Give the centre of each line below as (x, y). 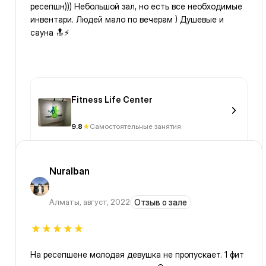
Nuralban (69, 171)
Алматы (64, 202)
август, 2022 (107, 202)
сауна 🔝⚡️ (50, 33)
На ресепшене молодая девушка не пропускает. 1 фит (137, 255)
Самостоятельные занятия (135, 126)
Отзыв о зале (161, 202)
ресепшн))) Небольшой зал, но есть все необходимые (136, 7)
